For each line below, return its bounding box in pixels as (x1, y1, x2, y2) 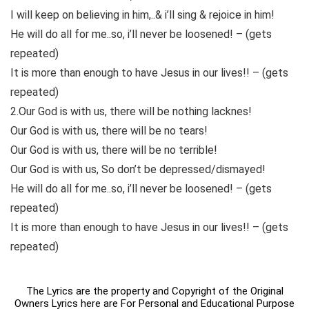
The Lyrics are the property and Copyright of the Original (26, 285, 283, 298)
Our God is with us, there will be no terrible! (10, 143, 217, 157)
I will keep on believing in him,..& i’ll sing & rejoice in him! (10, 8, 275, 22)
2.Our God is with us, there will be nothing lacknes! (10, 105, 252, 119)
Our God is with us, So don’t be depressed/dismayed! (10, 163, 266, 177)
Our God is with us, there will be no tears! (10, 124, 208, 138)
